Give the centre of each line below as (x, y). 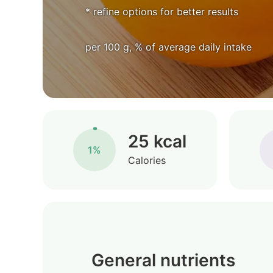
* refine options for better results (162, 12)
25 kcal (157, 141)
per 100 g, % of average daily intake (168, 47)
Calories (147, 160)
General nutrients (163, 260)
